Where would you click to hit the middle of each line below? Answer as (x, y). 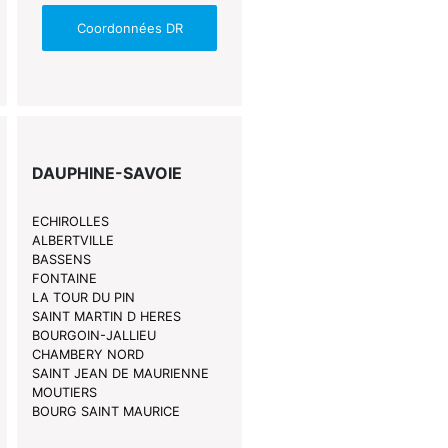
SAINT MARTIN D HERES (106, 317)
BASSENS (61, 260)
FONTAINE (64, 279)
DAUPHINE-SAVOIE (106, 173)
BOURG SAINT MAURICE (105, 412)
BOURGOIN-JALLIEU (93, 336)
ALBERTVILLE (72, 241)
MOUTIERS (64, 393)
